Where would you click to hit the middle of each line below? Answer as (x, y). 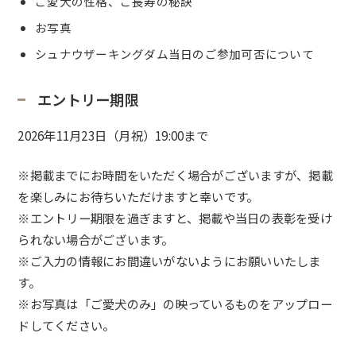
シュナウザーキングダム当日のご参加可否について (174, 54)
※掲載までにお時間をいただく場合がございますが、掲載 (175, 174)
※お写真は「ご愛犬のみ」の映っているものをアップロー (175, 303)
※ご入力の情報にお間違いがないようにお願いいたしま (169, 260)
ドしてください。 (66, 325)
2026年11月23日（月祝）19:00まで (113, 135)
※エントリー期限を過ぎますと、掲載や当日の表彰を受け (175, 217)
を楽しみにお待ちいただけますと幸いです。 (138, 196)
